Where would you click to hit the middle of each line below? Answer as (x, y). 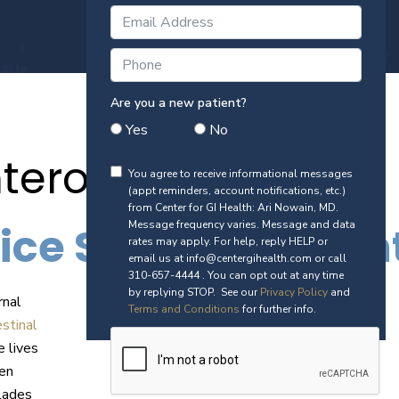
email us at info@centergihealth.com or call (237, 258)
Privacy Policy (293, 292)
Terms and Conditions (183, 309)
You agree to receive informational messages (240, 174)
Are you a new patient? (178, 103)
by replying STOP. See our (194, 292)
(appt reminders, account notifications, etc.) (236, 191)
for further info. (277, 309)
